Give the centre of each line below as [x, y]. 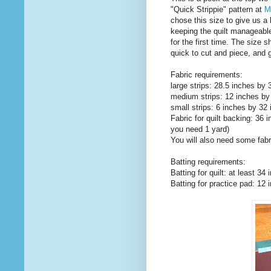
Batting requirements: [208, 162]
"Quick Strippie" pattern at [217, 10]
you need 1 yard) [200, 129]
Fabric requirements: [207, 75]
